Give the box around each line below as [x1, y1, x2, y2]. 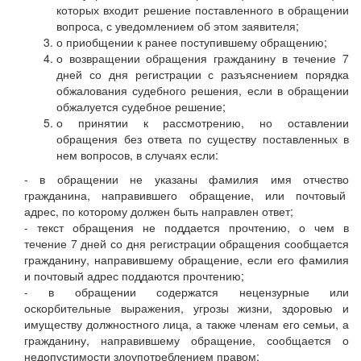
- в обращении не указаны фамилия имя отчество [24, 171, 349, 188]
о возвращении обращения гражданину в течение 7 [56, 50, 349, 67]
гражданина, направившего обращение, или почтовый [24, 187, 349, 204]
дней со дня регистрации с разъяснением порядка [56, 66, 349, 83]
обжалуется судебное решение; [56, 98, 226, 115]
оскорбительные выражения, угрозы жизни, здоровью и [24, 300, 349, 317]
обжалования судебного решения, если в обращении [56, 82, 349, 99]
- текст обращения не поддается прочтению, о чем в [24, 219, 349, 236]
